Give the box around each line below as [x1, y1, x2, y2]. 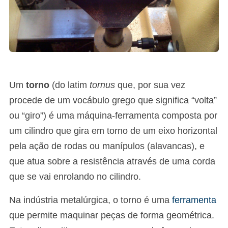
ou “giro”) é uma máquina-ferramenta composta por [9, 110, 217, 121]
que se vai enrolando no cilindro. [9, 172, 141, 182]
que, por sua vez [115, 80, 185, 90]
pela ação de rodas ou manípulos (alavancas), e [9, 141, 205, 151]
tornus [90, 80, 115, 90]
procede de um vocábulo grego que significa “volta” [9, 95, 217, 105]
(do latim [49, 80, 90, 90]
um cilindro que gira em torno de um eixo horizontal [9, 126, 217, 136]
